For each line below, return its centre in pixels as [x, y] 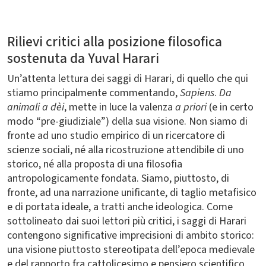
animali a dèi [36, 107]
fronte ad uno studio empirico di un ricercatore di [116, 136]
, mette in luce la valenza [120, 107]
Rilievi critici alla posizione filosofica [115, 42]
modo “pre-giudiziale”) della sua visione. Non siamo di [127, 121]
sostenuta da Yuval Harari [83, 58]
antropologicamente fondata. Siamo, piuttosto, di [118, 178]
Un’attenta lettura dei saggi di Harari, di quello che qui [128, 79]
